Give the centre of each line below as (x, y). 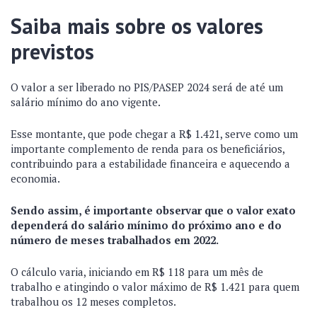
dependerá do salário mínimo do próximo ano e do (146, 225)
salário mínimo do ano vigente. (86, 102)
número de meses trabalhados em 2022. (116, 240)
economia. (35, 178)
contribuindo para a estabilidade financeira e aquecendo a (150, 163)
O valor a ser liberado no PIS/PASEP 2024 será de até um (147, 87)
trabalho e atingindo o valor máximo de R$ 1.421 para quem (155, 287)
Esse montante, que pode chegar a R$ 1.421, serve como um (154, 134)
